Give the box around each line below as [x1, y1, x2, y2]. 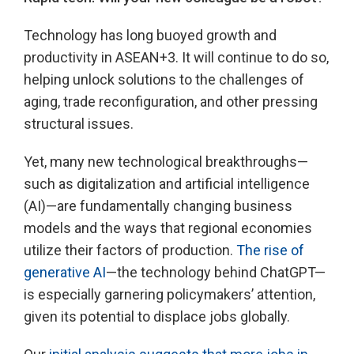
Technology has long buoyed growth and [24, 27, 277, 43]
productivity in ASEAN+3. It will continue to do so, [24, 49, 329, 66]
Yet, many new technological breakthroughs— [24, 153, 308, 170]
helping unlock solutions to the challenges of [24, 71, 304, 88]
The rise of [236, 242, 304, 258]
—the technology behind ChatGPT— [106, 264, 326, 281]
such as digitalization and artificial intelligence [24, 175, 310, 192]
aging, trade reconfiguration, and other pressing [24, 93, 318, 110]
